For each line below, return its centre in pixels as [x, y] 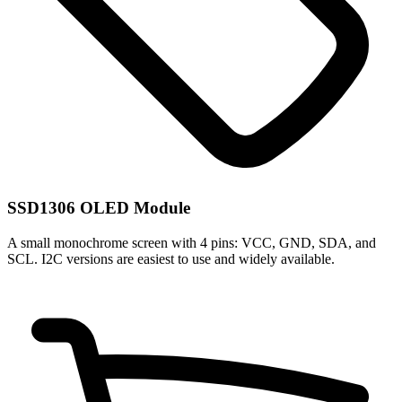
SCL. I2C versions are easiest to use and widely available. [171, 259]
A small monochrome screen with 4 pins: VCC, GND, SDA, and [192, 243]
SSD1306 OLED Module [99, 208]
